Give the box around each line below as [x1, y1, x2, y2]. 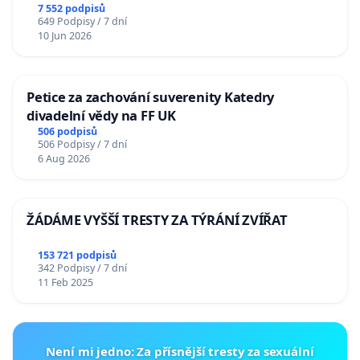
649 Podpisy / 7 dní [37, 14, 127, 28]
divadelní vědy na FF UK [27, 105, 176, 125]
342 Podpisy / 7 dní [37, 261, 127, 276]
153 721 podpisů [37, 248, 117, 263]
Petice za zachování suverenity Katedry [27, 87, 275, 106]
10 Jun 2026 [37, 28, 92, 43]
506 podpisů [37, 125, 97, 139]
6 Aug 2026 [37, 152, 90, 166]
